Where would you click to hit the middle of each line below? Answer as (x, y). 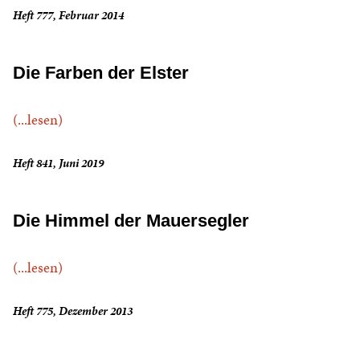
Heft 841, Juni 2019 (58, 164)
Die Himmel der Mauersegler (131, 221)
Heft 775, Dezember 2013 (73, 311)
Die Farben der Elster (101, 73)
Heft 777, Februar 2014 (68, 16)
